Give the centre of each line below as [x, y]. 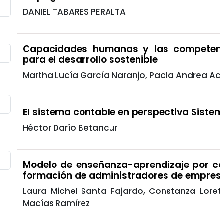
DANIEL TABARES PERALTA [74, 12]
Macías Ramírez [56, 203]
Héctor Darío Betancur [70, 127]
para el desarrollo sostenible [90, 59]
